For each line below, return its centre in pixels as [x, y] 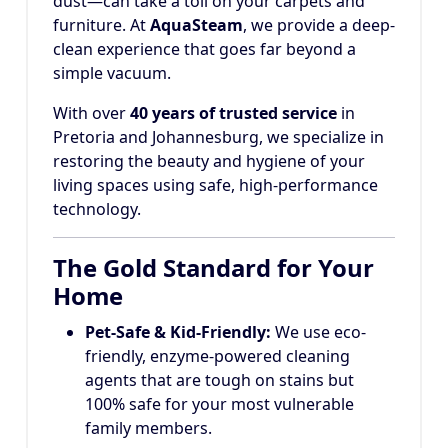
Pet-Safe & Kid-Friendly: [178, 332]
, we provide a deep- [319, 25]
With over [91, 113]
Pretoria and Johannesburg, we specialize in [218, 137]
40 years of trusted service [233, 113]
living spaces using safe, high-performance [215, 185]
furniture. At [101, 25]
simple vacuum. [112, 73]
